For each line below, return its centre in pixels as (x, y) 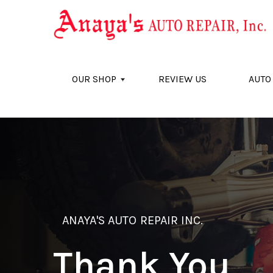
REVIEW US (183, 79)
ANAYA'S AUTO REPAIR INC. (133, 220)
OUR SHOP (94, 79)
